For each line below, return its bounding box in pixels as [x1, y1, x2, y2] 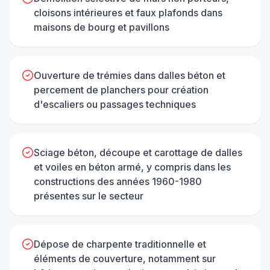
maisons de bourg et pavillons [34, 20, 169, 33]
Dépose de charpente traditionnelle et [34, 237, 206, 250]
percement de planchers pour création [34, 83, 209, 96]
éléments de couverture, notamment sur [34, 252, 216, 265]
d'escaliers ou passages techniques [34, 98, 196, 110]
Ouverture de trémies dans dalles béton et [34, 69, 225, 81]
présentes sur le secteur [34, 189, 143, 202]
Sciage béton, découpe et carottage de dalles [34, 146, 242, 159]
